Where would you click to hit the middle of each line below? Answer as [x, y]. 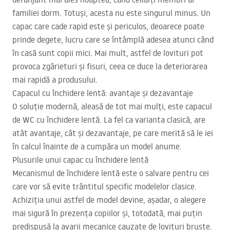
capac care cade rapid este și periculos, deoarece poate [108, 26]
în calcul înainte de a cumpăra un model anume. [97, 147]
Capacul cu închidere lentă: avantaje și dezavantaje [103, 93]
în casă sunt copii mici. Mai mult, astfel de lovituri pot [108, 53]
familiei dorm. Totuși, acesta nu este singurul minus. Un [111, 13]
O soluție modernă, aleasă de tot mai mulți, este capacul [112, 107]
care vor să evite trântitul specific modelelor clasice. [104, 187]
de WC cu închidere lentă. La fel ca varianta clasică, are [109, 120]
